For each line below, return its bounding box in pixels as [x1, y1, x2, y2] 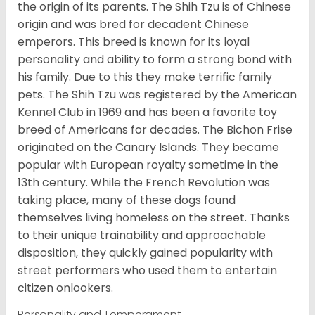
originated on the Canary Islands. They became [18, 139, 279, 156]
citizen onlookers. [18, 280, 113, 297]
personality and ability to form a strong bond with [18, 51, 292, 68]
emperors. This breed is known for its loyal [18, 34, 250, 51]
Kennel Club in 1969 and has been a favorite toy [18, 104, 277, 121]
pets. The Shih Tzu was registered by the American [18, 86, 297, 103]
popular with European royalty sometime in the [18, 157, 278, 174]
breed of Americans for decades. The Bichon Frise [18, 122, 292, 139]
